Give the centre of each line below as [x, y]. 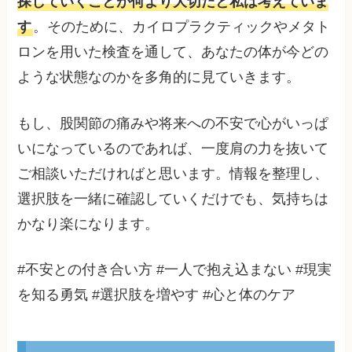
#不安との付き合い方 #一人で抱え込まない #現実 [175, 270]
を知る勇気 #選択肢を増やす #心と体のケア [157, 295]
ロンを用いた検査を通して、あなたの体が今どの [173, 51]
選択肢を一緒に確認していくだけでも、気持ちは [173, 198]
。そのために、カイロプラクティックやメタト [182, 26]
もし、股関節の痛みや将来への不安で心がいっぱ [173, 123]
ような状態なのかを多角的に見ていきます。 [159, 77]
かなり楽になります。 [88, 224]
